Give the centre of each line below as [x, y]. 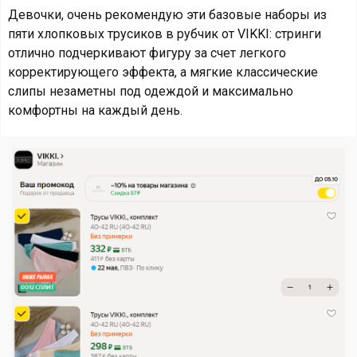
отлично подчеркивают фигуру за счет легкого [147, 53]
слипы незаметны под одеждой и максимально [151, 91]
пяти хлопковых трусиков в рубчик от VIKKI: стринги [165, 34]
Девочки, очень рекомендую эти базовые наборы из [167, 15]
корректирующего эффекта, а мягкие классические [163, 72]
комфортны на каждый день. [95, 110]
